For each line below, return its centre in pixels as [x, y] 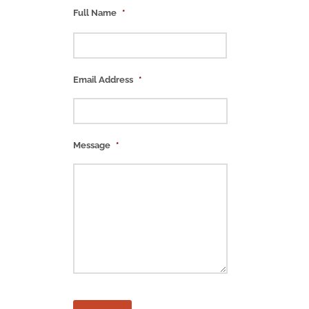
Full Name [95, 13]
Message [92, 145]
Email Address [103, 80]
